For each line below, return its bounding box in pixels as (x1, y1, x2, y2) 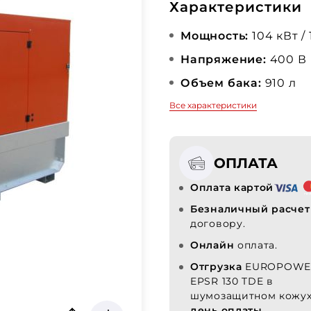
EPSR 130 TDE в (190, 275, 274, 287)
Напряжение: (180, 53, 267, 66)
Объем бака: (180, 76, 262, 90)
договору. (190, 217, 246, 230)
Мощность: (180, 29, 249, 42)
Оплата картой (190, 181, 274, 194)
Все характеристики (169, 100, 257, 110)
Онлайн (190, 239, 235, 251)
